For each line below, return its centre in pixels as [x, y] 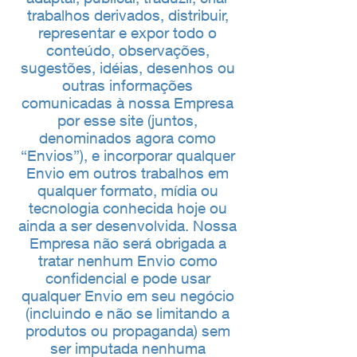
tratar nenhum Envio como [127, 261]
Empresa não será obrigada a [127, 243]
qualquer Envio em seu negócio [127, 296]
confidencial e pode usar [127, 278]
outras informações [127, 85]
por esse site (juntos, [127, 120]
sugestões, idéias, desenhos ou [127, 68]
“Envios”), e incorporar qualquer [127, 155]
